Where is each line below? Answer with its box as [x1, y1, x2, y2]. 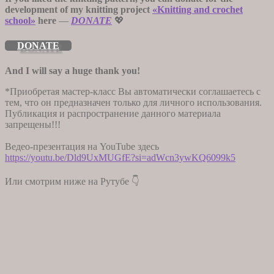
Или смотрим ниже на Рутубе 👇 [5, 176, 139, 187]
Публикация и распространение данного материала [5, 108, 221, 119]
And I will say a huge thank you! [5, 65, 140, 76]
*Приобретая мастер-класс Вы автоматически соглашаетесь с [5, 86, 261, 97]
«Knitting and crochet [152, 4, 243, 15]
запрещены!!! [5, 119, 61, 130]
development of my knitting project [5, 4, 152, 15]
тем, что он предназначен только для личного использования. [5, 97, 262, 108]
